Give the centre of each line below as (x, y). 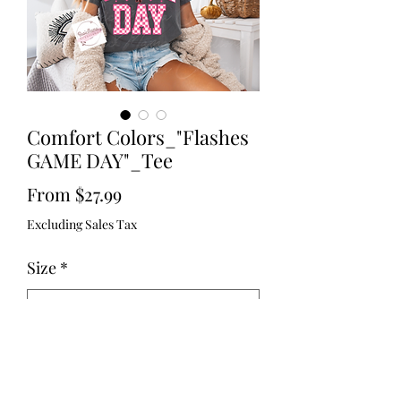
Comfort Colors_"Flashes (138, 137)
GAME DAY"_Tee (100, 160)
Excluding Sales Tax (82, 224)
